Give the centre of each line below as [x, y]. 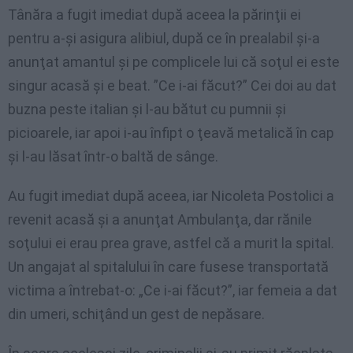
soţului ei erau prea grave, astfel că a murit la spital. [171, 243]
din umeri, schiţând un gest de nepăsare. [136, 314]
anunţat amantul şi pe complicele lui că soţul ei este [174, 61]
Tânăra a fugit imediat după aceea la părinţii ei [154, 14]
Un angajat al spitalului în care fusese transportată [168, 266]
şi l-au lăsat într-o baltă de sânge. [113, 156]
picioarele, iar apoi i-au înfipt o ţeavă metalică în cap [171, 132]
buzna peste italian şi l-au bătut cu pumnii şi [147, 109]
